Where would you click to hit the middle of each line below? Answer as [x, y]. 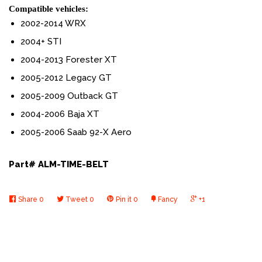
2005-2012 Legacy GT [66, 77]
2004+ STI [41, 41]
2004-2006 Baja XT [60, 114]
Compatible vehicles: [50, 8]
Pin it [124, 199]
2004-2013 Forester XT [69, 59]
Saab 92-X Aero [99, 132]
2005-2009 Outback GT [69, 96]
